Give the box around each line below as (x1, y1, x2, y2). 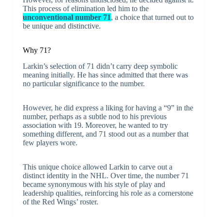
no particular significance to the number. (22, 79, 145, 88)
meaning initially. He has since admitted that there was (22, 70, 188, 79)
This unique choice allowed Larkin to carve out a (22, 162, 172, 171)
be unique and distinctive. (22, 21, 101, 30)
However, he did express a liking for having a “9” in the (22, 103, 193, 112)
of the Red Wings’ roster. (22, 197, 98, 206)
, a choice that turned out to (110, 13, 194, 21)
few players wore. (22, 138, 77, 147)
